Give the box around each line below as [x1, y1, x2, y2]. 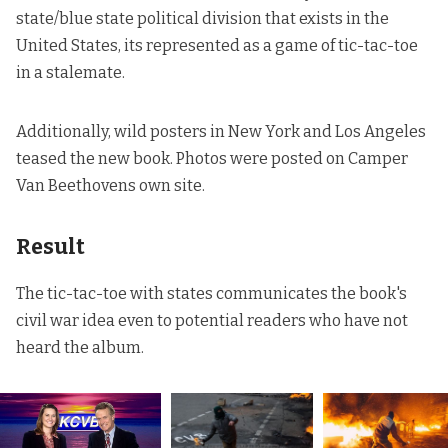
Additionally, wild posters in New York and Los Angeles [16, 121, 426, 141]
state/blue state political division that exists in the [16, 8, 389, 28]
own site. [136, 175, 205, 195]
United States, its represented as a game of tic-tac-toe [16, 35, 418, 55]
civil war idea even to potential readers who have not [16, 311, 408, 331]
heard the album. [16, 338, 144, 358]
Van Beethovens [16, 175, 136, 195]
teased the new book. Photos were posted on [16, 148, 348, 168]
